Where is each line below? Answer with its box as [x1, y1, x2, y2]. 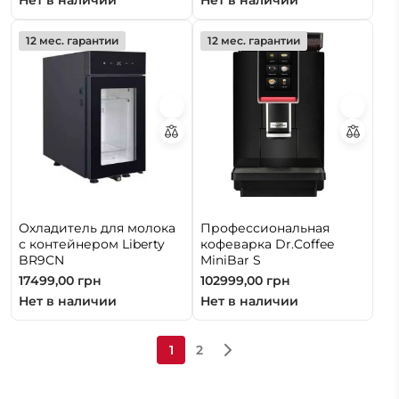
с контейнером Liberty [19, 235, 165, 252]
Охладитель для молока [19, 219, 175, 236]
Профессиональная [199, 219, 330, 236]
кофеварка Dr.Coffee [199, 235, 334, 252]
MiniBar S [199, 251, 261, 268]
